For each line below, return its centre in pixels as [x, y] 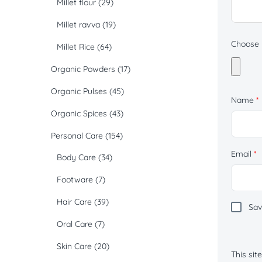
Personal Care [77, 136]
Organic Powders [83, 69]
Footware [75, 180]
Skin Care [74, 247]
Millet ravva [78, 25]
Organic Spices [79, 114]
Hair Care [74, 202]
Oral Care [75, 224]
